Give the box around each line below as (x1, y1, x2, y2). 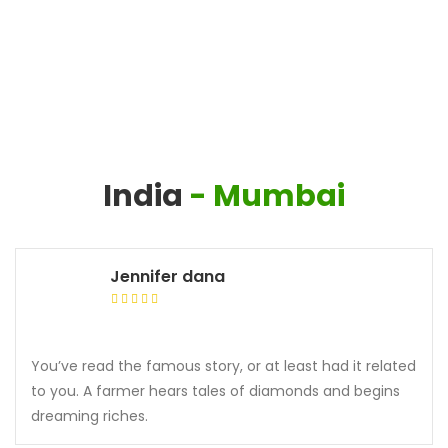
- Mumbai (189, 175, 345, 217)
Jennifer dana (110, 265, 225, 288)
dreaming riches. (31, 406, 148, 426)
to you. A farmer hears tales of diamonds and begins (31, 381, 400, 401)
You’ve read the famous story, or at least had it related (31, 356, 416, 376)
